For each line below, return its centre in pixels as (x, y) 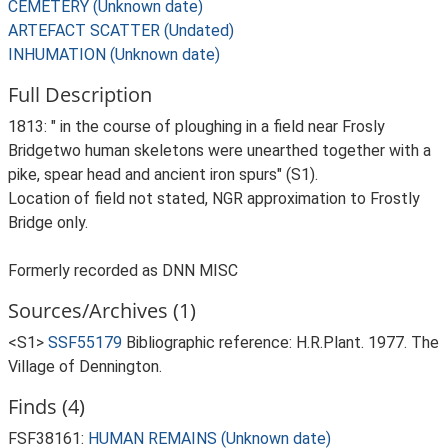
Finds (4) (46, 406)
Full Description (80, 94)
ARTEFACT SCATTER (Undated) (121, 30)
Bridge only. (48, 222)
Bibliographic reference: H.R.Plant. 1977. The (282, 342)
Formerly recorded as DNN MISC (123, 270)
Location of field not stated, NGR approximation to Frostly (214, 198)
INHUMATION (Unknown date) (114, 54)
